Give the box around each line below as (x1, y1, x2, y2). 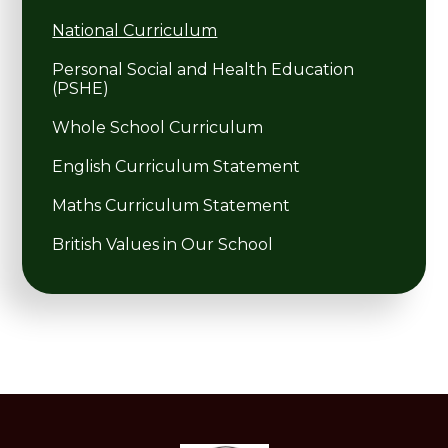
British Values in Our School (52, 234, 274, 254)
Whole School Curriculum (52, 117, 264, 137)
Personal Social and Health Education (52, 59, 355, 79)
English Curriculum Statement (52, 156, 301, 176)
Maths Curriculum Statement (52, 195, 291, 215)
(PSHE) (52, 78, 110, 98)
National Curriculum (52, 20, 218, 40)
